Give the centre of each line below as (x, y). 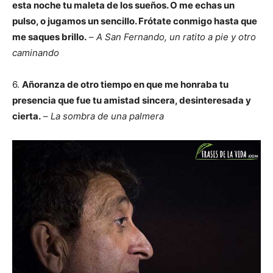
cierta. (27, 116)
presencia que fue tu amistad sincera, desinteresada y (132, 100)
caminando (36, 53)
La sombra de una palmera (107, 116)
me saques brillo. (49, 37)
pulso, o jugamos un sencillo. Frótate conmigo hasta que (135, 21)
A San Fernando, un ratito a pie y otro (175, 37)
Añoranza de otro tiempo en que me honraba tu (125, 84)
